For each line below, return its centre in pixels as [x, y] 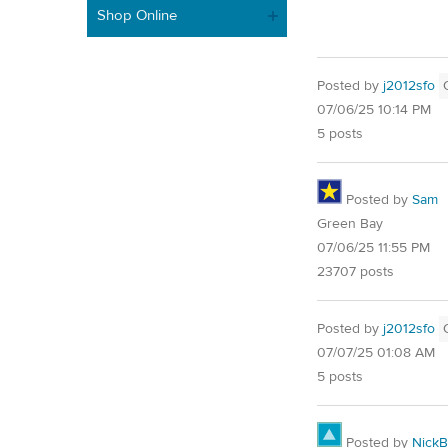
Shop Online [137, 15]
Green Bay [350, 224]
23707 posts [355, 272]
